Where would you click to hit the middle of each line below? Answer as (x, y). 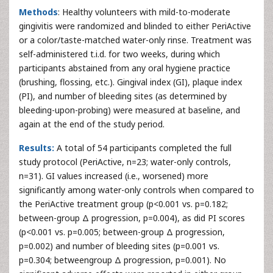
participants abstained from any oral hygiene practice (125, 68)
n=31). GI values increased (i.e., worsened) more (114, 176)
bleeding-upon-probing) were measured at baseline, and (129, 110)
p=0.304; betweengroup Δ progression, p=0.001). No (122, 260)
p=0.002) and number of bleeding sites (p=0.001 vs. (119, 246)
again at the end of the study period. (92, 124)
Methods (38, 12)
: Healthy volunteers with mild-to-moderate (144, 12)
